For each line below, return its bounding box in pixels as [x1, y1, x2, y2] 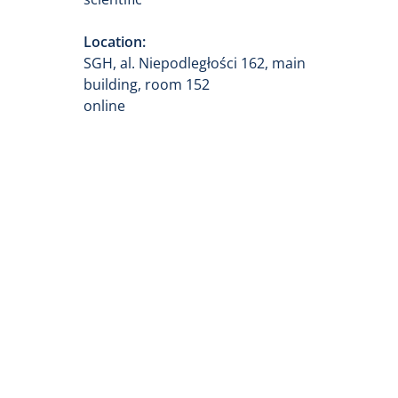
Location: [84, 32, 146, 52]
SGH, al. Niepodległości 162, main [84, 53, 306, 73]
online [84, 96, 125, 115]
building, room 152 [84, 75, 210, 94]
